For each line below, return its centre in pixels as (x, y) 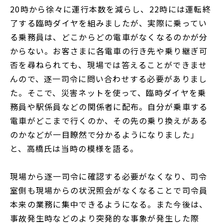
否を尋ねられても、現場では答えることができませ (109, 65)
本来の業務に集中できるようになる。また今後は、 (109, 204)
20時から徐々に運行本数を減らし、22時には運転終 (111, 9)
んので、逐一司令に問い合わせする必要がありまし (109, 79)
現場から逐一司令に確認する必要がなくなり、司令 (109, 176)
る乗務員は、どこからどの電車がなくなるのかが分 (109, 37)
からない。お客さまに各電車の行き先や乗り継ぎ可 (109, 51)
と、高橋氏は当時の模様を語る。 (74, 149)
